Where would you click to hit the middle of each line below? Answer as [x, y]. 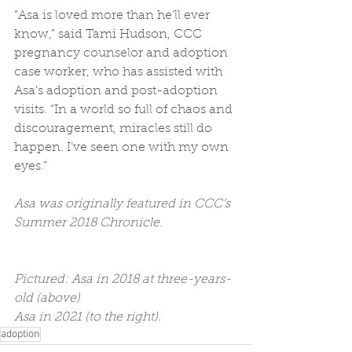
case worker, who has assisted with [120, 73]
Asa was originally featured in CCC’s [124, 205]
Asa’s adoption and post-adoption [117, 92]
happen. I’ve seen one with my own [123, 148]
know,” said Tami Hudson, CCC [110, 35]
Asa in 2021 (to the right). [89, 318]
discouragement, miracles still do [115, 129]
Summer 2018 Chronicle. [90, 224]
